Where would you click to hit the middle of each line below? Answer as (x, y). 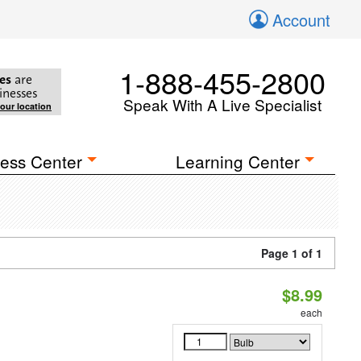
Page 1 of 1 (292, 253)
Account (301, 20)
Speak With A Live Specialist (222, 104)
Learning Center (238, 161)
